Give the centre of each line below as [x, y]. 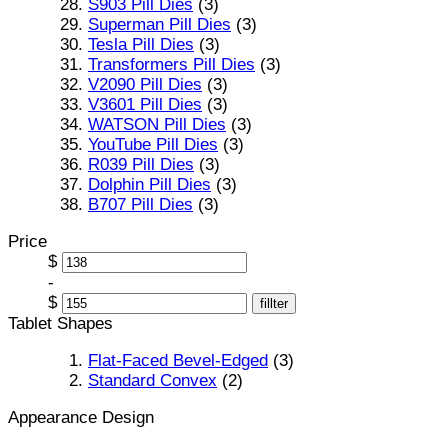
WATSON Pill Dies [157, 124]
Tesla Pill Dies [141, 44]
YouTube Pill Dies [153, 144]
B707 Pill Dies [140, 204]
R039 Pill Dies [141, 164]
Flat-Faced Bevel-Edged [178, 360]
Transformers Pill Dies [171, 64]
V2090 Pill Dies [145, 84]
